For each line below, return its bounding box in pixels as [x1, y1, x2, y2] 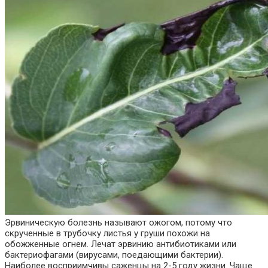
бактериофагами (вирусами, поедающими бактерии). [5, 249, 223, 260]
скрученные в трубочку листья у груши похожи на [5, 227, 210, 239]
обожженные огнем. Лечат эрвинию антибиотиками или [5, 238, 236, 249]
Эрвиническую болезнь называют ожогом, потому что [5, 217, 232, 228]
